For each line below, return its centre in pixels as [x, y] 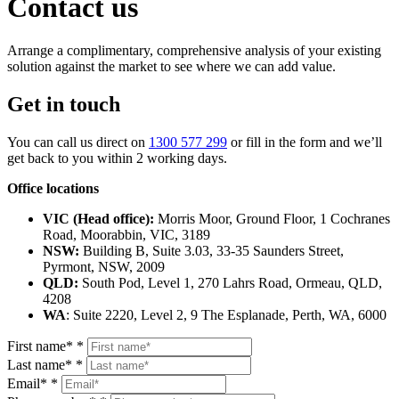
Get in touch [64, 104]
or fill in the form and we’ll [305, 142]
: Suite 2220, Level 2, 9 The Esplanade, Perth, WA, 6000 [226, 314]
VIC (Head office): [100, 218]
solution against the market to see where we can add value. [171, 67]
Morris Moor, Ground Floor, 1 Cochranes [274, 218]
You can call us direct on [78, 142]
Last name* [40, 364]
